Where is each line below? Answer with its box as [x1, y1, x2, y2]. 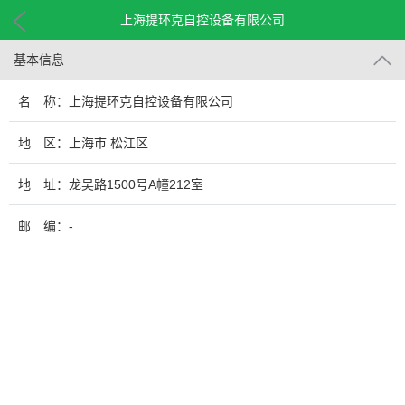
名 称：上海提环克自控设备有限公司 [18, 94, 233, 108]
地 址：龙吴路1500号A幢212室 [18, 177, 203, 192]
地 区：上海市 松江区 [18, 136, 148, 150]
